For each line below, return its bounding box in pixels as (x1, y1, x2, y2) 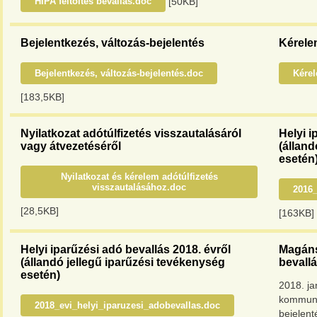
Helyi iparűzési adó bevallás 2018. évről (21, 243, 231, 255)
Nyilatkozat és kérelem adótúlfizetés (60, 171, 218, 182)
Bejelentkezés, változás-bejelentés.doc (35, 68, 203, 79)
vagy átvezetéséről (21, 140, 121, 152)
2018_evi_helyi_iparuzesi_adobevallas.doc (35, 300, 220, 311)
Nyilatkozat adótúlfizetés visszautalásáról (21, 127, 241, 139)
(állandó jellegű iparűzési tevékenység (21, 256, 225, 268)
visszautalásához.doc (92, 182, 186, 192)
